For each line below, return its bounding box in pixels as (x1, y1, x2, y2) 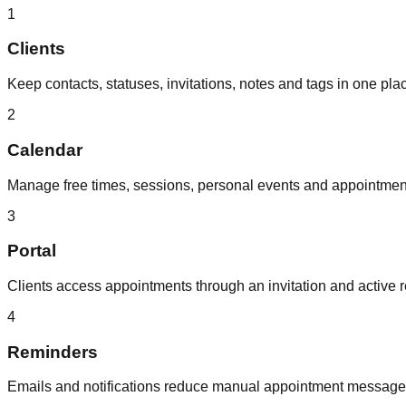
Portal (7, 241, 56, 261)
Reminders (7, 342, 98, 362)
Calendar (7, 140, 82, 159)
